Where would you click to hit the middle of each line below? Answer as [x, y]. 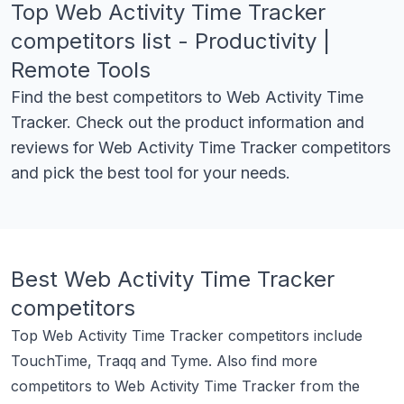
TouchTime [49, 361]
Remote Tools [81, 70]
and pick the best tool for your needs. [151, 173]
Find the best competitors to [119, 97]
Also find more [267, 361]
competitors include [293, 335]
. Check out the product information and [216, 122]
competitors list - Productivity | [170, 41]
